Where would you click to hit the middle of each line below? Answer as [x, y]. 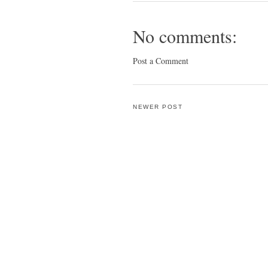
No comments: [185, 36]
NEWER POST [158, 107]
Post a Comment [161, 61]
